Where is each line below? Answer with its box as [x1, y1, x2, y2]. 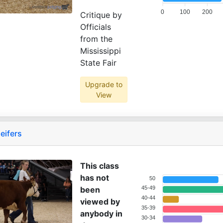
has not [80, 173, 109, 183]
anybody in [80, 209, 122, 219]
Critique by [80, 10, 122, 20]
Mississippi [80, 46, 121, 56]
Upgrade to [85, 80, 122, 89]
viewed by [80, 197, 120, 207]
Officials [80, 22, 111, 32]
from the [80, 34, 112, 44]
